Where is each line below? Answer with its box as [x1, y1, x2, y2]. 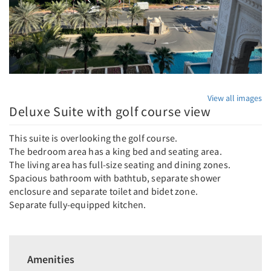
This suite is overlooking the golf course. [9, 132, 180, 145]
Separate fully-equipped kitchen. [9, 198, 146, 211]
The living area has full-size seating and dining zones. [9, 158, 230, 171]
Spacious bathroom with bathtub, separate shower [9, 172, 221, 184]
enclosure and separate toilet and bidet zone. [9, 185, 198, 198]
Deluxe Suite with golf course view [9, 103, 211, 120]
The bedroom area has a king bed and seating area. [9, 145, 222, 158]
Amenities [27, 252, 74, 267]
